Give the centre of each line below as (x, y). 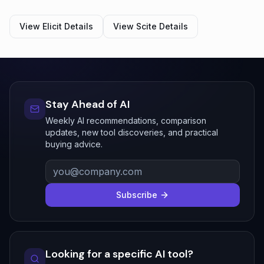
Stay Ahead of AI (88, 104)
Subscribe (137, 194)
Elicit (52, 26)
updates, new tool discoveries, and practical (132, 132)
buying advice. (74, 144)
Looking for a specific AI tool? (119, 254)
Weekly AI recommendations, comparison (126, 120)
